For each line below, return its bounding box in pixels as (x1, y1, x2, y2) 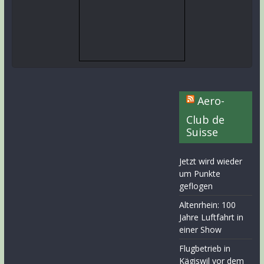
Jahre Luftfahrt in (179, 212, 244, 223)
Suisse (186, 125, 219, 139)
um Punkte (179, 168, 221, 179)
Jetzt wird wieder (179, 156, 243, 167)
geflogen (179, 180, 213, 192)
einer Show (179, 224, 222, 235)
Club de (186, 113, 225, 127)
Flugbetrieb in (179, 243, 231, 254)
